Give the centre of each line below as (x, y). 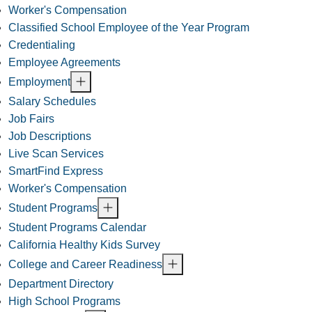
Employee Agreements (64, 63)
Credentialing (42, 45)
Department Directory (61, 284)
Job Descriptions (50, 136)
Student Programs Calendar (77, 228)
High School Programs (64, 302)
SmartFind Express (56, 171)
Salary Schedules (52, 102)
